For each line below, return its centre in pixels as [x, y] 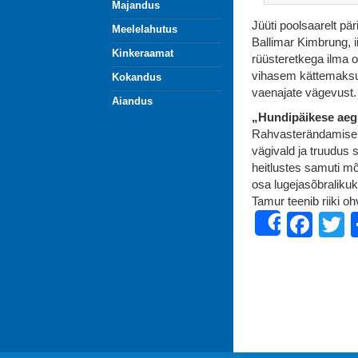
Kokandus [136, 77]
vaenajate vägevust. [304, 92]
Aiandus [132, 101]
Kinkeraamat [142, 53]
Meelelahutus [144, 29]
